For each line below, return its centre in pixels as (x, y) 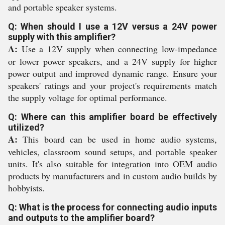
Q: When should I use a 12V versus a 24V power (113, 26)
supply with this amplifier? (62, 37)
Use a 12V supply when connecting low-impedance (117, 49)
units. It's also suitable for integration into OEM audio (113, 164)
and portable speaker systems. (63, 7)
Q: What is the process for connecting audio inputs (113, 207)
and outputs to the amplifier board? (81, 218)
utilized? (26, 127)
